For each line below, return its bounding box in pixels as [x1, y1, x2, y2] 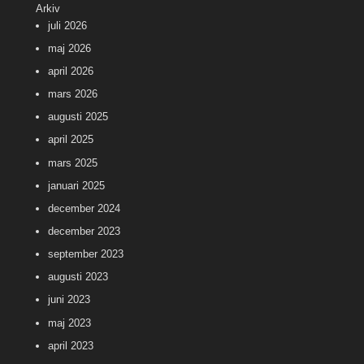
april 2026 [48, 64, 93, 77]
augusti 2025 [48, 110, 108, 123]
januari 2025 [48, 179, 105, 192]
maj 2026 [48, 41, 91, 54]
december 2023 [48, 224, 120, 237]
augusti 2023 [48, 271, 108, 284]
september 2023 [48, 248, 123, 261]
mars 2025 [48, 156, 97, 169]
